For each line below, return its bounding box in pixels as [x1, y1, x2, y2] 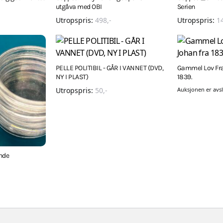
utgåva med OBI [56, 2, 102, 11]
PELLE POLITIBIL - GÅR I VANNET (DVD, [56, 64, 164, 72]
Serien [177, 2, 195, 11]
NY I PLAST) [56, 73, 89, 81]
